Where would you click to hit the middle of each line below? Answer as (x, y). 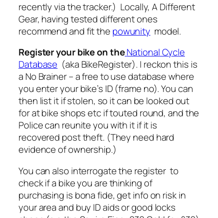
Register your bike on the (72, 52)
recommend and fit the (65, 31)
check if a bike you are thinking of (85, 183)
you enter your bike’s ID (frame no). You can (106, 89)
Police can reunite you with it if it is (88, 125)
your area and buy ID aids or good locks (97, 207)
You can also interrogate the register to (99, 171)
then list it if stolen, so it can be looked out (104, 101)
